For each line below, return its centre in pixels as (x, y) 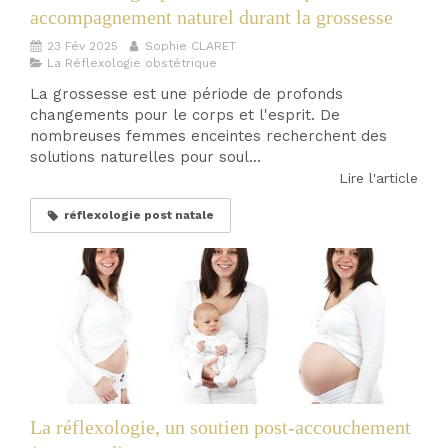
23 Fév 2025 (82, 46)
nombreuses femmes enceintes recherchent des (208, 136)
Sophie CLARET (190, 46)
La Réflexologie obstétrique (132, 63)
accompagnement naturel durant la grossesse (211, 17)
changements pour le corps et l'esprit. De (185, 115)
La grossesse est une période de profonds (186, 94)
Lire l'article (378, 178)
